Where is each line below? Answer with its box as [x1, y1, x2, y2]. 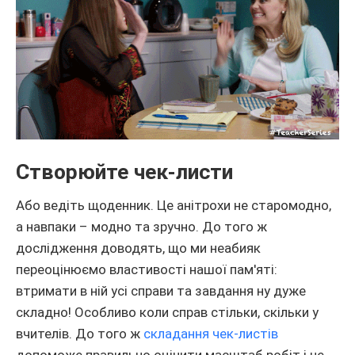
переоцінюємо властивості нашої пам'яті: [16, 261, 277, 277]
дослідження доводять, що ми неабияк [16, 239, 261, 256]
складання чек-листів [143, 325, 278, 342]
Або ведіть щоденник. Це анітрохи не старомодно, [16, 197, 331, 213]
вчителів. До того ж [16, 325, 143, 342]
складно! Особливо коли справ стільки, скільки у [16, 303, 319, 320]
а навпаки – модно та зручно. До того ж [16, 218, 267, 235]
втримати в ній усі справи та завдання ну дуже [16, 282, 306, 299]
